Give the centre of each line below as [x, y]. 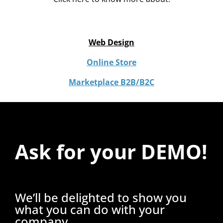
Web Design [111, 42]
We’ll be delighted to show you [101, 197]
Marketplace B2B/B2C [111, 82]
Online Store [111, 62]
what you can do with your [90, 209]
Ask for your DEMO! [111, 151]
